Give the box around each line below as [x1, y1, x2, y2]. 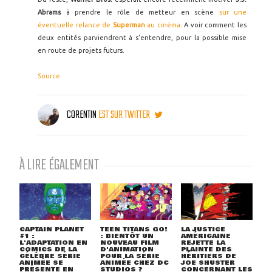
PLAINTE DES [180, 244, 232, 255]
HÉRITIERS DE [180, 251, 236, 262]
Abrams [38, 8, 61, 16]
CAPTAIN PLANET [19, 224, 84, 235]
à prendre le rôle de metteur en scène [61, 8, 219, 16]
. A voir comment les [180, 21, 247, 29]
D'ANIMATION [100, 244, 154, 255]
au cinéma [144, 21, 180, 29]
